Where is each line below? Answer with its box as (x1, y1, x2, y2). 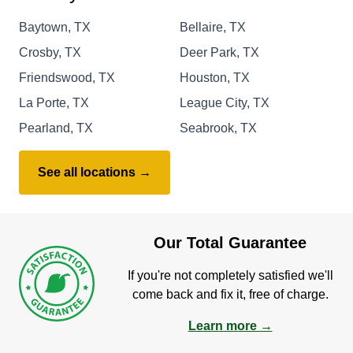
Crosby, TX (19, 45, 81, 59)
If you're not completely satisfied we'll (127, 268, 333, 282)
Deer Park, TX (180, 45, 259, 59)
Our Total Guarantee (154, 233, 307, 251)
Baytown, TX (19, 20, 91, 34)
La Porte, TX (19, 95, 89, 110)
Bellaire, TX (180, 20, 246, 34)
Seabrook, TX (180, 121, 257, 135)
